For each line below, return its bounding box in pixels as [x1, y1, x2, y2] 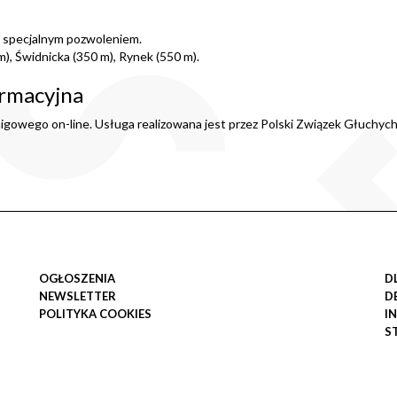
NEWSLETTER [39, 289, 116, 304]
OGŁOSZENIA [39, 271, 115, 286]
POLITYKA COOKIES [39, 307, 152, 322]
